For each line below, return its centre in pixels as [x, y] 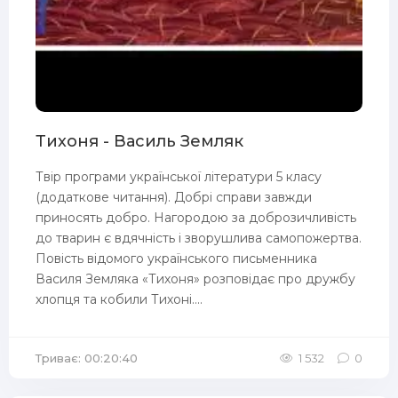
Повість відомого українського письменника [176, 259]
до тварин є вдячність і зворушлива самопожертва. [199, 238]
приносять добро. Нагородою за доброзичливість [196, 218]
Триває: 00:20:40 [87, 358]
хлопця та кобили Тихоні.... [119, 299]
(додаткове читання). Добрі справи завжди [174, 197]
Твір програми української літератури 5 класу [179, 177]
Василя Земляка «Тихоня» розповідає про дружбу [195, 279]
